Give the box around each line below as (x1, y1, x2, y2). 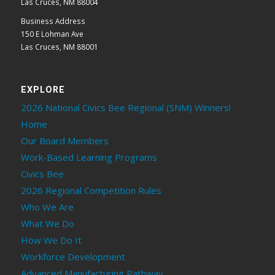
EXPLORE (20, 83, 65, 97)
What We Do (20, 217, 74, 230)
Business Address (20, 16, 85, 26)
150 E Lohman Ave (20, 29, 83, 39)
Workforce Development (20, 250, 125, 263)
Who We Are (20, 201, 74, 214)
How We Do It (20, 234, 82, 247)
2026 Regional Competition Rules (20, 184, 161, 197)
